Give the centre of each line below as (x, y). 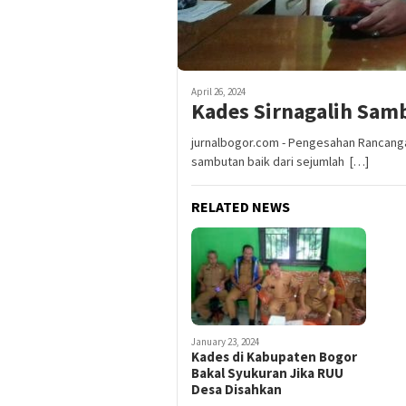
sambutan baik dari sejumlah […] (280, 162)
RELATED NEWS (241, 207)
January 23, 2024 (225, 342)
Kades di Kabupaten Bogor (274, 357)
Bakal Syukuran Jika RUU (267, 373)
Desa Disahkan (237, 390)
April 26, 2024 (218, 92)
